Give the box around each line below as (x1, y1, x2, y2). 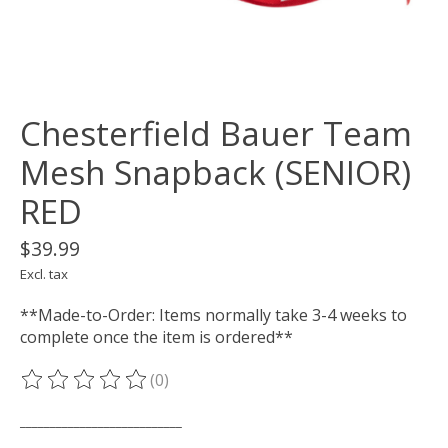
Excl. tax (20, 265, 68, 284)
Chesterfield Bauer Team (20, 111, 412, 157)
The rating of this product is (20, 379, 235, 402)
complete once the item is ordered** (20, 326, 293, 349)
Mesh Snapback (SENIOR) (20, 150, 411, 196)
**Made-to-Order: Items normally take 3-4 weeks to (20, 304, 407, 327)
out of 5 (244, 379, 307, 402)
